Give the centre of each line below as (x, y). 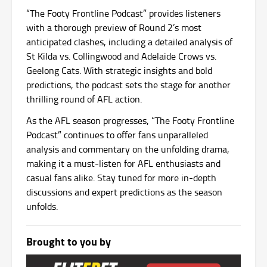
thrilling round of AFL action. (84, 99)
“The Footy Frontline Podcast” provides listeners (123, 13)
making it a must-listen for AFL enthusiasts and (123, 163)
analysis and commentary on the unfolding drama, (128, 149)
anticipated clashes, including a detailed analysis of (129, 41)
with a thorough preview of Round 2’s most (114, 27)
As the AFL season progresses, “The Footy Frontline (130, 120)
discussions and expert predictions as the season (124, 192)
